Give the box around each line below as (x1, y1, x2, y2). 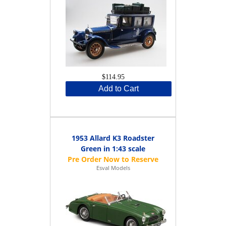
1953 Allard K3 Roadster (72, 133, 154, 143)
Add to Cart (98, 84, 139, 93)
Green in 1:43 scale (81, 143, 145, 153)
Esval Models (96, 163, 130, 172)
